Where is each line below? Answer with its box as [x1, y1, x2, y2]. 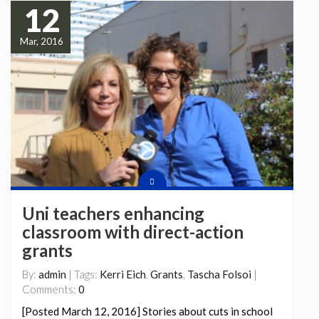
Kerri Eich [100, 267, 146, 281]
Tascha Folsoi [187, 267, 251, 281]
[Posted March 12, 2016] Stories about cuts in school [22, 304, 273, 318]
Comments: [22, 282, 78, 296]
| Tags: [66, 267, 100, 281]
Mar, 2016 [19, 36, 63, 48]
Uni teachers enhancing [22, 202, 204, 224]
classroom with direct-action [22, 221, 244, 242]
